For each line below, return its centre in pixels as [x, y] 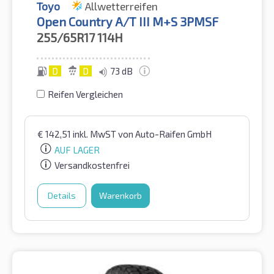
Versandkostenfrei [92, 165]
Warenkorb [120, 196]
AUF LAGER [77, 150]
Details [62, 196]
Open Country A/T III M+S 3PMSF [128, 21]
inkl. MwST [95, 134]
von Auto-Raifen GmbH [165, 134]
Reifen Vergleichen [85, 94]
